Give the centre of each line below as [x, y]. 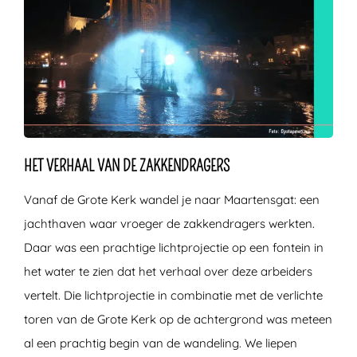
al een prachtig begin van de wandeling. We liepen [161, 343]
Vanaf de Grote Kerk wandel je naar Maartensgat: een [172, 200]
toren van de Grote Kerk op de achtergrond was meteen [178, 320]
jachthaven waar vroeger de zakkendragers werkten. [169, 224]
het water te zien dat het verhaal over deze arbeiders [168, 272]
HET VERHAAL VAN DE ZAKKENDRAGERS [127, 166]
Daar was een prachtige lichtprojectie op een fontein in [174, 248]
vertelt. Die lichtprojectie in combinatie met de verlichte [173, 296]
